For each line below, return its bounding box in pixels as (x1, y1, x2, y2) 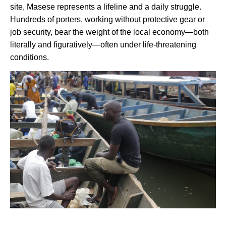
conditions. (10, 53, 49, 62)
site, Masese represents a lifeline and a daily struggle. (10, 3, 201, 12)
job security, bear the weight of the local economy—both (10, 28, 209, 37)
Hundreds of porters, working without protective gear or (10, 15, 205, 24)
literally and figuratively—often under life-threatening (10, 40, 196, 49)
